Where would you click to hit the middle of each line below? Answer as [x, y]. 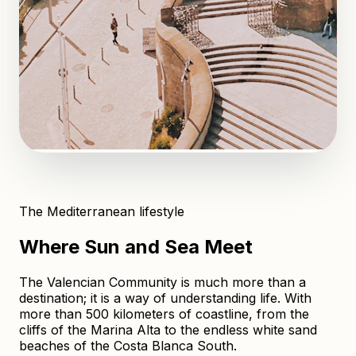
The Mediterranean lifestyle [102, 211]
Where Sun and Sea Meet [136, 246]
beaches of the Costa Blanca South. [128, 345]
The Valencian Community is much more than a [163, 282]
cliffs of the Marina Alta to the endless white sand [168, 329]
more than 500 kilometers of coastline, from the [164, 313]
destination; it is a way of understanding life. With [165, 298]
